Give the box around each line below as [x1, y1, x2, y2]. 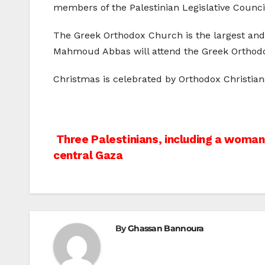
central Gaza [53, 148, 123, 163]
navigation [53, 156, 150, 180]
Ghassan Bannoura [127, 223, 204, 234]
